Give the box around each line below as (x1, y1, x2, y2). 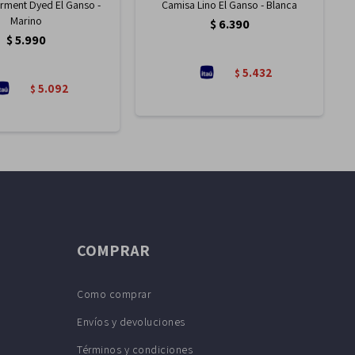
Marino (10, 13, 42, 29)
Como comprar (77, 287, 151, 302)
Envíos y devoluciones (77, 315, 185, 330)
